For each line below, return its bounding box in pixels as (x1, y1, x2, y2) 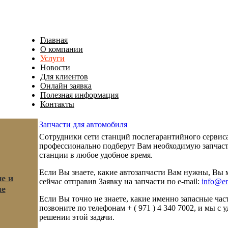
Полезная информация (40, 91, 119, 99)
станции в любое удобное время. (39, 151, 153, 159)
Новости (40, 63, 70, 72)
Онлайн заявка (40, 81, 92, 90)
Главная (40, 36, 68, 44)
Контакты (40, 100, 74, 108)
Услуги (40, 54, 65, 63)
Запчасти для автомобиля (39, 120, 127, 129)
